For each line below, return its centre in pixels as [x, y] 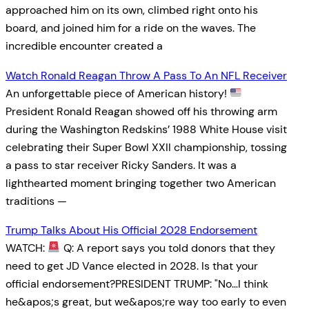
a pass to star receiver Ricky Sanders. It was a [121, 165]
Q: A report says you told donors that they [168, 248]
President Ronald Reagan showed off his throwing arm [141, 111]
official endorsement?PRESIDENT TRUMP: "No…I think [137, 283]
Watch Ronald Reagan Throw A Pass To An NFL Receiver [146, 75]
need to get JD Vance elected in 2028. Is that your [132, 266]
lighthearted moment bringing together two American [141, 183]
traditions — [36, 201]
